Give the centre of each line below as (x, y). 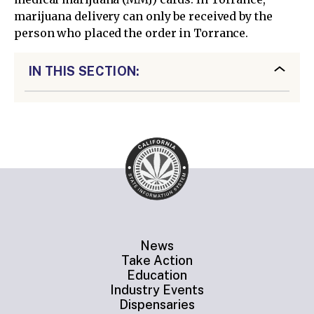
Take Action (157, 261)
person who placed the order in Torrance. (131, 33)
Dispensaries (157, 305)
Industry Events (157, 290)
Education (157, 275)
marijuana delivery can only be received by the (143, 16)
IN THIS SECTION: (84, 71)
